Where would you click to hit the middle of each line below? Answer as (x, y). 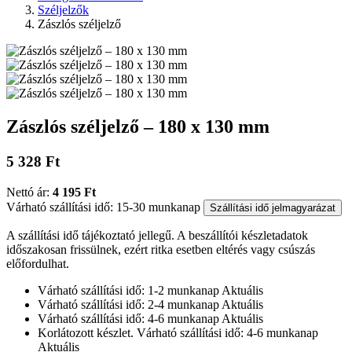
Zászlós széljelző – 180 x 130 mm (138, 127)
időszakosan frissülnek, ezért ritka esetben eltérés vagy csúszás (161, 249)
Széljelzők (63, 10)
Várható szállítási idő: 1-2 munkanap (128, 290)
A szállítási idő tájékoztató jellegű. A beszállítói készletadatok (157, 235)
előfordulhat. (38, 263)
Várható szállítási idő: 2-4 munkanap (128, 304)
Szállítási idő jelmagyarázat (273, 207)
